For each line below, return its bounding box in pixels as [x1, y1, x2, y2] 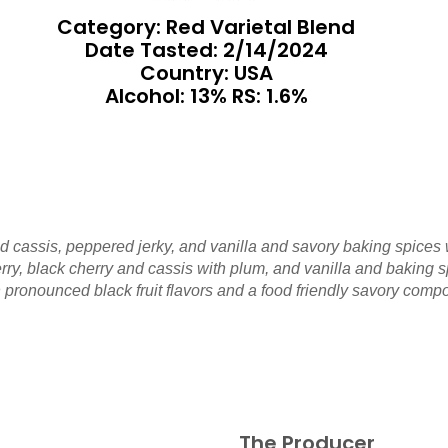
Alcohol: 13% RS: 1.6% [104, 82, 308, 110]
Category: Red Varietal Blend [57, 13, 355, 41]
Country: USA [139, 59, 273, 87]
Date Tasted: [84, 36, 223, 64]
